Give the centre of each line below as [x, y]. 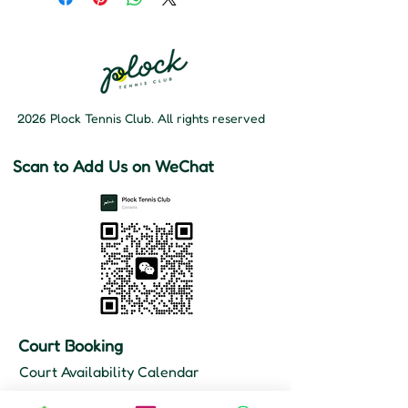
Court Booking [71, 346]
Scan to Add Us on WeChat [113, 166]
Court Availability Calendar [109, 372]
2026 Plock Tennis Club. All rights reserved [141, 118]
